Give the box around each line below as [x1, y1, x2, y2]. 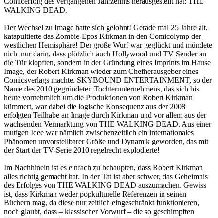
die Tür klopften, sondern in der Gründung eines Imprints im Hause [4, 58, 211, 67]
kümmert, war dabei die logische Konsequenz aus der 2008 [4, 102, 185, 110]
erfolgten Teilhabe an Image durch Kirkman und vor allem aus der [4, 110, 206, 119]
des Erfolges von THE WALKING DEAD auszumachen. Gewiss [4, 181, 206, 189]
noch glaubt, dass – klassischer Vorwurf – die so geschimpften [4, 207, 194, 216]
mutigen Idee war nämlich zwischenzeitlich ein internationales [4, 128, 194, 137]
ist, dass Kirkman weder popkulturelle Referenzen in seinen [4, 189, 186, 198]
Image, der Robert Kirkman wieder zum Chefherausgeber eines [4, 67, 198, 75]
